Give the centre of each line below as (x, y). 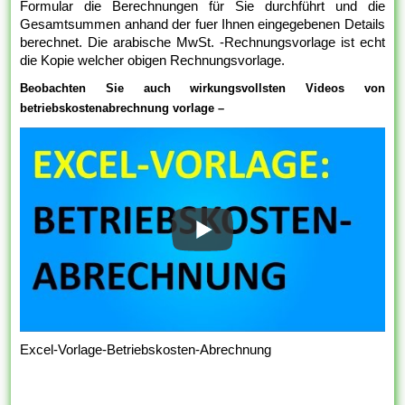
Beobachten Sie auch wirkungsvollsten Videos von (202, 88)
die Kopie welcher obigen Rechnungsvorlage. (153, 60)
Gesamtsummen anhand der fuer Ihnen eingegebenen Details (202, 24)
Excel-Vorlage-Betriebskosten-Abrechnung (146, 350)
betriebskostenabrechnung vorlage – (122, 108)
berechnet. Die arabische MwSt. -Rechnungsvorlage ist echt (202, 42)
